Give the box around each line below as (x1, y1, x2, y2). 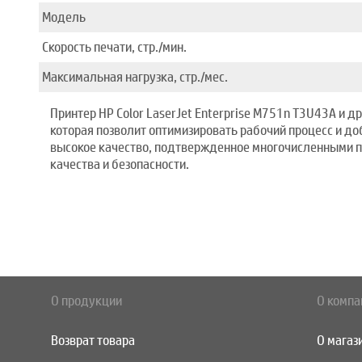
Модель (42, 9, 86, 26)
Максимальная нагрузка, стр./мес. (42, 69, 228, 86)
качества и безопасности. (50, 156, 189, 173)
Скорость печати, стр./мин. (42, 39, 187, 56)
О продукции (51, 293, 122, 309)
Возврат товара (51, 332, 135, 349)
